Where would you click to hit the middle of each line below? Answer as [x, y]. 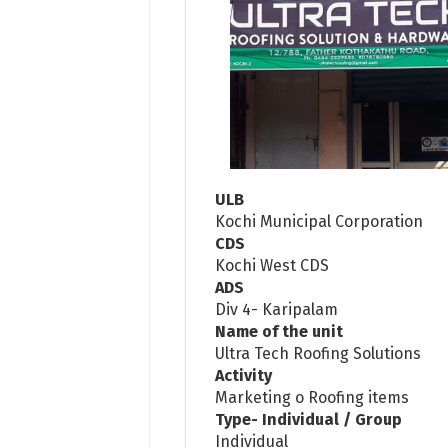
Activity [244, 375]
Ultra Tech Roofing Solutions [318, 353]
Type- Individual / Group [309, 419]
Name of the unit [279, 331]
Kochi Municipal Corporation [319, 221]
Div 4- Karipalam [277, 309]
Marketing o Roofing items [312, 397]
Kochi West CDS [272, 265]
